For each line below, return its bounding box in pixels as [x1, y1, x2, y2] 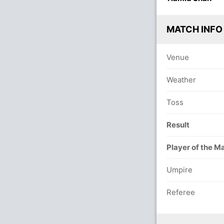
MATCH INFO [166, 24, 222, 34]
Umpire [166, 165, 192, 174]
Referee [166, 187, 195, 197]
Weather [166, 75, 196, 84]
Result [166, 120, 189, 129]
